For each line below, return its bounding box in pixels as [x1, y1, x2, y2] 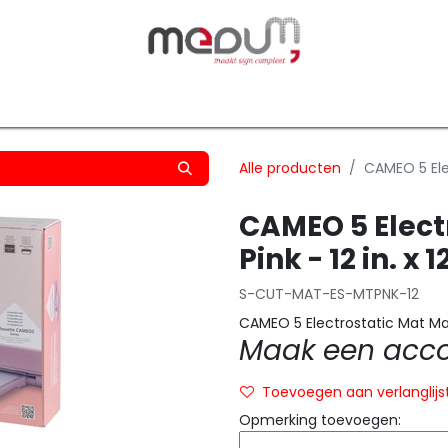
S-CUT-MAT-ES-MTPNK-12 [239, 284, 419, 304]
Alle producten [239, 158, 341, 178]
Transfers [75, 90, 142, 110]
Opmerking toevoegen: [239, 410, 401, 430]
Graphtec [276, 90, 344, 110]
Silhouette [173, 90, 245, 110]
